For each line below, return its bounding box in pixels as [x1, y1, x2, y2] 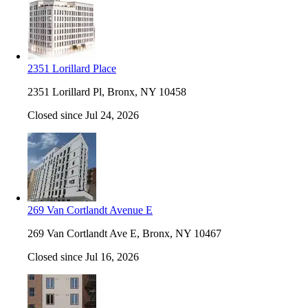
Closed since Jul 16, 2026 [27, 250, 139, 263]
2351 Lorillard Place [27, 62, 116, 74]
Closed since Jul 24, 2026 [27, 109, 139, 121]
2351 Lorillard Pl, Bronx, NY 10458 [27, 85, 186, 98]
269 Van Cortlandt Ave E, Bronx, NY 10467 [27, 227, 221, 239]
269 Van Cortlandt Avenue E [27, 203, 153, 216]
